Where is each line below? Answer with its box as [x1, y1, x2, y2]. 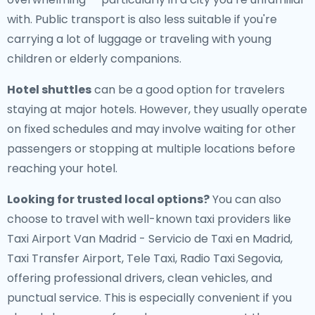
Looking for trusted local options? [7, 191, 210, 207]
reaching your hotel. [7, 160, 117, 176]
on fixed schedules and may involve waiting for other [7, 121, 296, 137]
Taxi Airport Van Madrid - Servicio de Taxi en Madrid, [7, 231, 292, 247]
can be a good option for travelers [91, 82, 285, 98]
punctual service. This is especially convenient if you [7, 290, 292, 306]
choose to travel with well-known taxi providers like [7, 211, 291, 227]
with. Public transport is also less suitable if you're [7, 11, 277, 27]
